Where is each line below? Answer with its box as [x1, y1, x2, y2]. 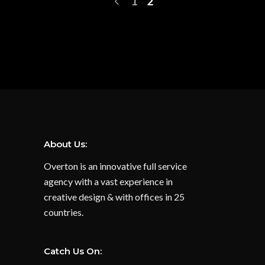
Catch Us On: [44, 245, 102, 257]
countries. [44, 206, 83, 218]
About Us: [44, 138, 87, 150]
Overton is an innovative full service [44, 160, 187, 172]
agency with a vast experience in [44, 175, 173, 187]
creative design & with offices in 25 [44, 190, 185, 202]
